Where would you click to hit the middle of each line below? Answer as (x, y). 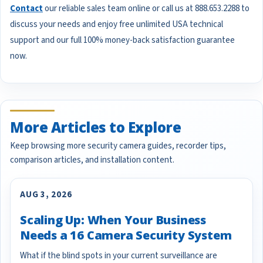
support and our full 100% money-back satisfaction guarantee (122, 41)
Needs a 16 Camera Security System (126, 235)
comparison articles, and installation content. (92, 160)
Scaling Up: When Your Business (113, 220)
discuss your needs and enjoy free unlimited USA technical (117, 25)
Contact (26, 9)
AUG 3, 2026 (46, 195)
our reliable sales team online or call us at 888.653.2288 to (146, 9)
